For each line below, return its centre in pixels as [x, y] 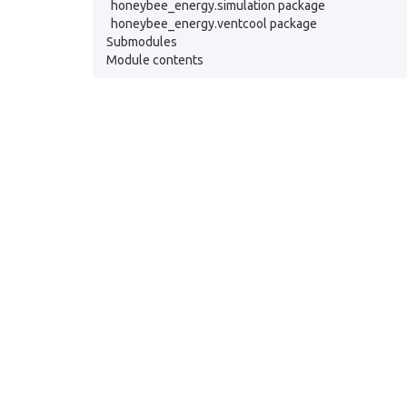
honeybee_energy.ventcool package [214, 24]
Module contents [155, 60]
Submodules [142, 42]
